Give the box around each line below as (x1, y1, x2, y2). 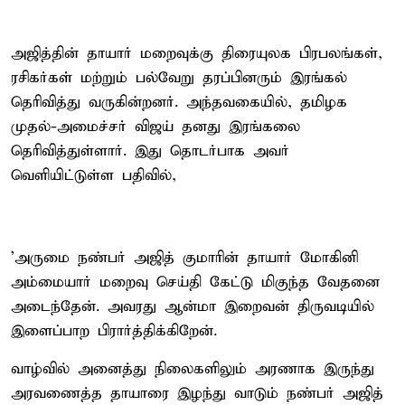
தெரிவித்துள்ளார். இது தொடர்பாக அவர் (11, 141, 289, 161)
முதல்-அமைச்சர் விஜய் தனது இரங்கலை (11, 117, 300, 137)
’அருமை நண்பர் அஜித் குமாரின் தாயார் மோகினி (11, 248, 358, 268)
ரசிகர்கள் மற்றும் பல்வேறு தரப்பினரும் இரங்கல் (11, 68, 347, 88)
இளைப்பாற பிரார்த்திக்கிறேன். (11, 321, 217, 341)
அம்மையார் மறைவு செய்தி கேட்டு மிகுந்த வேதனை (11, 272, 380, 292)
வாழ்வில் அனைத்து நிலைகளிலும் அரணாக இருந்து (11, 359, 374, 379)
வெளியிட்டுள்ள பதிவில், (11, 165, 176, 185)
